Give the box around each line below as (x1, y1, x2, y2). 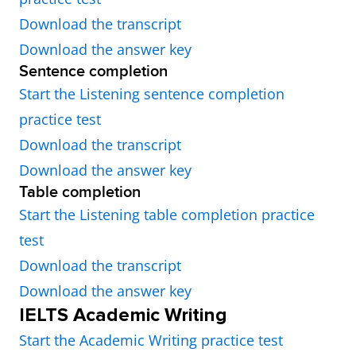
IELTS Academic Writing (19, 304, 227, 327)
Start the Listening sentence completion (19, 84, 284, 103)
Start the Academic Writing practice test (19, 331, 283, 350)
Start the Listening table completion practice (19, 205, 315, 224)
